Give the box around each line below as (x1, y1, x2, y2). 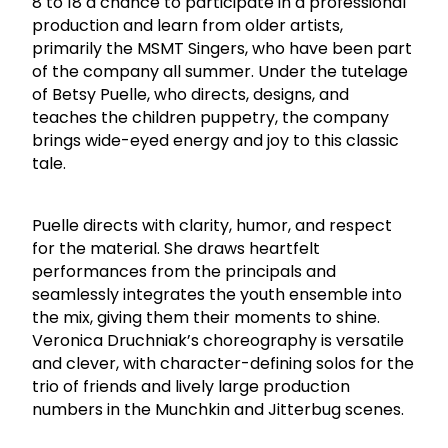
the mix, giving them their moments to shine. (32, 305, 380, 329)
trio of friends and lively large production (32, 374, 350, 398)
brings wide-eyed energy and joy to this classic (32, 128, 399, 152)
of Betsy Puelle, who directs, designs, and (32, 82, 349, 106)
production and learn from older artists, (32, 13, 343, 37)
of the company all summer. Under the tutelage (32, 59, 408, 83)
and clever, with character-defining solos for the (32, 351, 414, 375)
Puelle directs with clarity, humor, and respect (32, 213, 392, 237)
